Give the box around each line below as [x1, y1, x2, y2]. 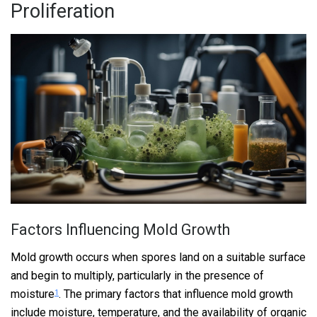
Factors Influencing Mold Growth [11, 221, 230, 238]
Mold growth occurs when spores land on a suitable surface [11, 250, 306, 264]
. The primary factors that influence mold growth [59, 287, 293, 301]
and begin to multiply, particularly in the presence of [11, 268, 264, 282]
